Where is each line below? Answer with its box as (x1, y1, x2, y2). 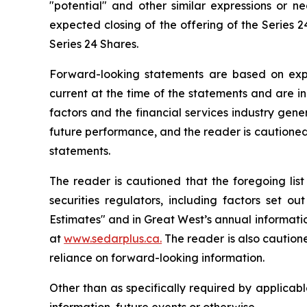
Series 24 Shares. (49, 37, 138, 51)
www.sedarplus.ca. (64, 232, 162, 245)
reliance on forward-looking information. (49, 251, 265, 265)
